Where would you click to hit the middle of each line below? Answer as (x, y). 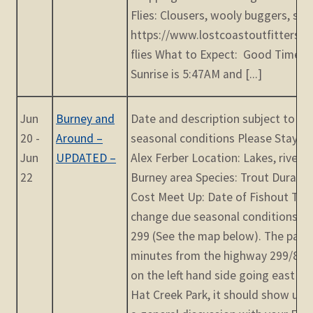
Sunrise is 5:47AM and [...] (197, 74)
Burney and (86, 119)
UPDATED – (86, 158)
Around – (80, 139)
